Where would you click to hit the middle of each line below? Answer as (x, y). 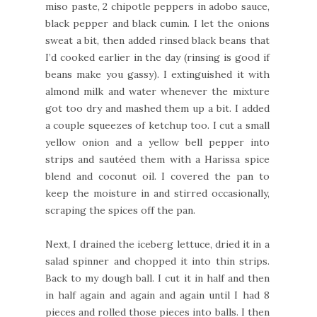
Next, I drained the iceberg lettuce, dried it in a (157, 244)
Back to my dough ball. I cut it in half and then (157, 278)
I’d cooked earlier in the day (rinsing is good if (157, 57)
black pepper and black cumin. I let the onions (157, 23)
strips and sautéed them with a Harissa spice (157, 159)
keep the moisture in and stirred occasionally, (157, 193)
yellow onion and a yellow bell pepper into (157, 142)
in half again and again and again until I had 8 (157, 295)
